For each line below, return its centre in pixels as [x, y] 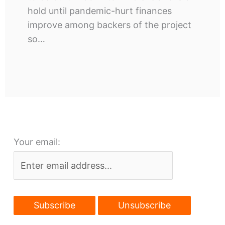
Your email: [37, 142]
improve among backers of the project [109, 25]
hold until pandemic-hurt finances [99, 11]
